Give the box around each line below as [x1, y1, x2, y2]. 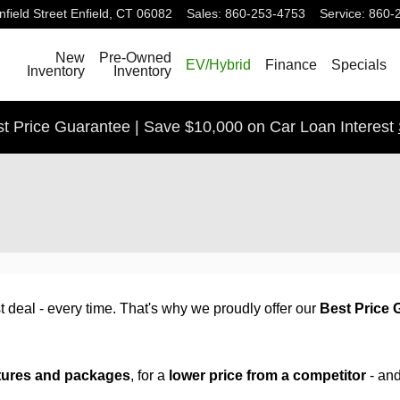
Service [320, 7, 362, 21]
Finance [265, 56, 317, 72]
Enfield [71, 7, 109, 21]
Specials [331, 56, 387, 72]
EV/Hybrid [186, 56, 251, 72]
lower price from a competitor [169, 368, 366, 383]
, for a [130, 368, 169, 383]
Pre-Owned [99, 50, 171, 66]
